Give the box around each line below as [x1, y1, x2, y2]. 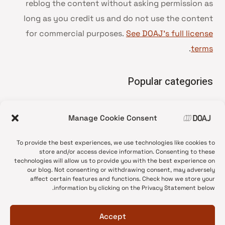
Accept [99, 211, 126, 221]
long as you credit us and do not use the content [24, 13, 213, 24]
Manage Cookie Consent [68, 113, 157, 123]
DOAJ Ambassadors [134, 160, 208, 170]
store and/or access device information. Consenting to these [39, 148, 215, 156]
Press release [158, 130, 208, 140]
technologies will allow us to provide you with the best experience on [14, 157, 215, 165]
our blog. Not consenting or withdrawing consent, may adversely [27, 166, 215, 174]
